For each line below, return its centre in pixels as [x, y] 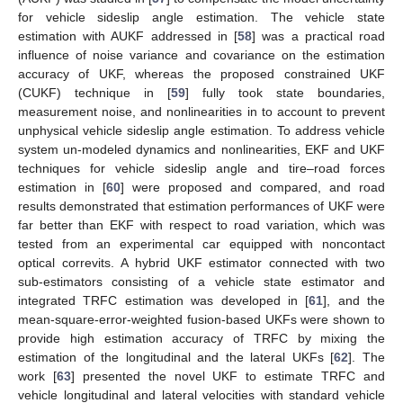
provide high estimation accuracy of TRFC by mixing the [201, 338]
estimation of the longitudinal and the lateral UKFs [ [176, 357]
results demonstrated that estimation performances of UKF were [201, 206]
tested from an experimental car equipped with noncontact [201, 243]
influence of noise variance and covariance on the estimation [201, 54]
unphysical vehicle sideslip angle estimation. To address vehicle [201, 130]
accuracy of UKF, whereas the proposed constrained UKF [201, 73]
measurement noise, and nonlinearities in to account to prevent [201, 111]
